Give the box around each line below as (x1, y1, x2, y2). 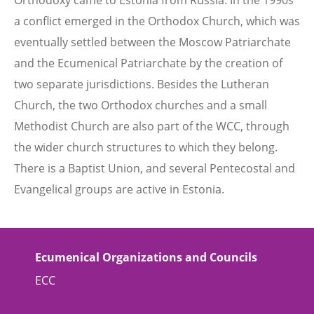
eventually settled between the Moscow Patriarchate (14, 34, 291, 50)
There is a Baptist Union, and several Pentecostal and (14, 161, 295, 176)
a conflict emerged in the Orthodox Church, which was (14, 13, 300, 29)
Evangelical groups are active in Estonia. (14, 182, 224, 197)
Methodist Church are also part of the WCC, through (14, 118, 289, 134)
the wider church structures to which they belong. (14, 139, 278, 155)
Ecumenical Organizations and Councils (35, 250, 257, 265)
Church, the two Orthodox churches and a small (14, 97, 267, 113)
